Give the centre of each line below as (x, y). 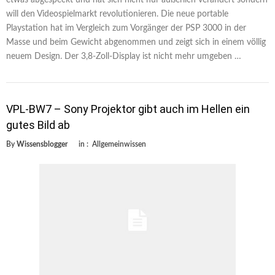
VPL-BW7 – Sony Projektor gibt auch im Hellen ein (128, 109)
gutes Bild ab (38, 125)
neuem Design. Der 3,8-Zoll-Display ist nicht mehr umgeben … (124, 56)
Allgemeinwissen (119, 144)
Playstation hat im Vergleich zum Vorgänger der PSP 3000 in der (126, 28)
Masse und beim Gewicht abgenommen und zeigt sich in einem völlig (136, 42)
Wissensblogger (42, 144)
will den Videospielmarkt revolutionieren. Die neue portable (117, 14)
